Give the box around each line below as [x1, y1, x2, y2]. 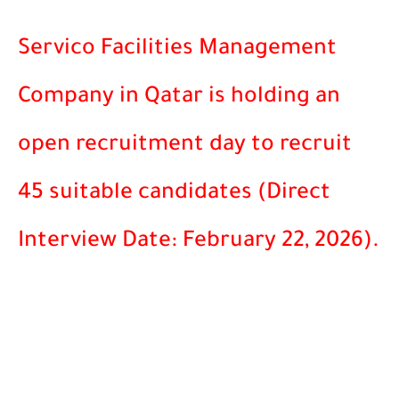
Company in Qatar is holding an [18, 86, 340, 111]
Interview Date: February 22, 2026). [18, 231, 379, 256]
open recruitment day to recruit [18, 134, 352, 159]
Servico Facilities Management [18, 38, 337, 63]
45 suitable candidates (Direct [18, 183, 330, 208]
